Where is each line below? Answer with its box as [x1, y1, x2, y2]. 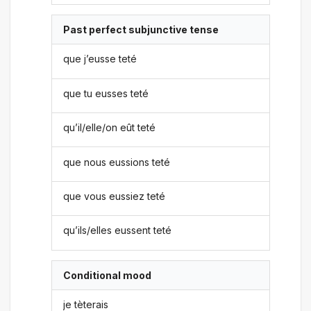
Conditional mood [63, 269, 152, 281]
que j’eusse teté [63, 53, 137, 65]
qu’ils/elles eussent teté [63, 224, 172, 237]
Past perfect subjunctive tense [63, 24, 219, 36]
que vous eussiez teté [63, 190, 166, 202]
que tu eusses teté [63, 87, 149, 99]
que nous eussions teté [63, 155, 171, 168]
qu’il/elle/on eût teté [63, 121, 156, 134]
